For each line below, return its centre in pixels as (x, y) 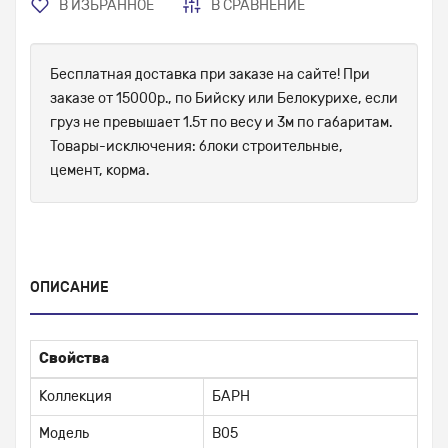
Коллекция (75, 397)
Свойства (74, 359)
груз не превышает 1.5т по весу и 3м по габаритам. (221, 123)
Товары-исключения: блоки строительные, (196, 147)
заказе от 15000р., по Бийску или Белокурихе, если (224, 99)
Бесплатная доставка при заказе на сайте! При (210, 75)
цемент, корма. (99, 171)
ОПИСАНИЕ (69, 288)
